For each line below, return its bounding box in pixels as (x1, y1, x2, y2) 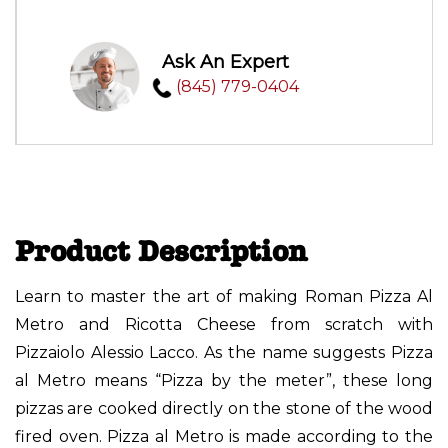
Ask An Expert (162, 50, 289, 73)
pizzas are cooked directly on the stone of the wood (15, 398, 433, 418)
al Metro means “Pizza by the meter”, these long (15, 370, 433, 390)
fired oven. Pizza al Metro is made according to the (15, 426, 433, 446)
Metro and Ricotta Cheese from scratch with (15, 314, 433, 334)
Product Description (15, 234, 307, 268)
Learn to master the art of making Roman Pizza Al (15, 286, 433, 306)
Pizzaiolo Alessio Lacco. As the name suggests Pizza (15, 342, 433, 362)
